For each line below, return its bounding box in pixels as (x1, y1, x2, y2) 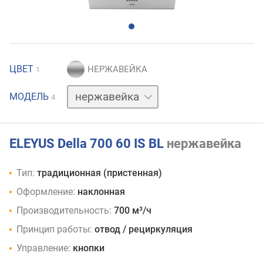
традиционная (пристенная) (37, 167, 162, 179)
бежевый (66, 85, 104, 96)
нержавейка (167, 136, 241, 151)
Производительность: (16, 205, 112, 217)
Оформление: (16, 186, 75, 198)
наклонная (77, 186, 125, 198)
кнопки (73, 242, 104, 254)
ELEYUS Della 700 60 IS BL (9, 136, 167, 151)
